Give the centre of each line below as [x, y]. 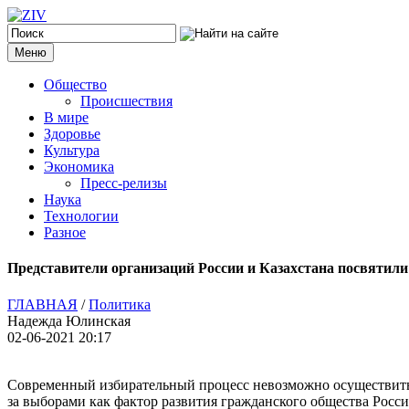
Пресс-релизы [124, 183]
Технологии [81, 216]
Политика [120, 304]
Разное [65, 232]
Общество [75, 84]
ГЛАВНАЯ [42, 304]
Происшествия [126, 101]
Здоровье [72, 134]
